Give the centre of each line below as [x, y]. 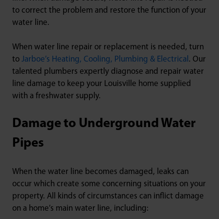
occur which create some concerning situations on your [109, 184]
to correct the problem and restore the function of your [109, 11]
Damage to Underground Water [104, 124]
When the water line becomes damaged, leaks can [100, 172]
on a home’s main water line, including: [80, 209]
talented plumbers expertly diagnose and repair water [108, 72]
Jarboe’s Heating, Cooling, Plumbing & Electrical [105, 60]
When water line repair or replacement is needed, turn [108, 47]
